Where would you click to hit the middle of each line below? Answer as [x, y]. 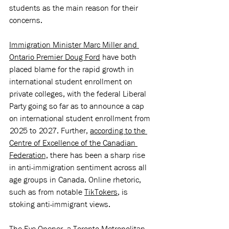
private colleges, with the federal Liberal [79, 94]
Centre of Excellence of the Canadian [73, 143]
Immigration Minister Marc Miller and [74, 45]
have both [119, 57]
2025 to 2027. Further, [50, 131]
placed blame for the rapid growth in [73, 70]
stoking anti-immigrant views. [61, 204]
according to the [119, 131]
